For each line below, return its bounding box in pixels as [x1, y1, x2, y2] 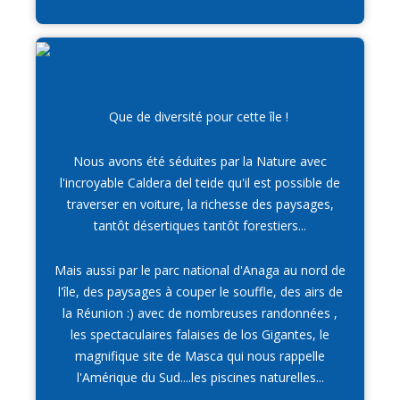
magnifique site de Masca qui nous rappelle [75, 347, 325, 365]
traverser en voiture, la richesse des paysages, [66, 196, 334, 213]
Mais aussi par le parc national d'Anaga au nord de [54, 262, 346, 279]
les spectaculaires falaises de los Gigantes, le [71, 326, 329, 344]
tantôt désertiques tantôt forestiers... [94, 217, 306, 235]
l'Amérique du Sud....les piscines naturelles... [76, 369, 324, 387]
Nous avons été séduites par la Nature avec [73, 153, 327, 171]
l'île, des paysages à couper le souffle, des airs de [57, 283, 343, 301]
